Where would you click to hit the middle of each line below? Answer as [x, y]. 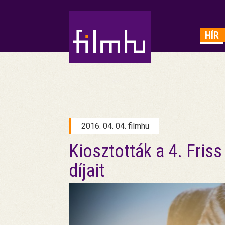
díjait [87, 171]
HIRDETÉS [88, 25]
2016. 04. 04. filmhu [115, 126]
